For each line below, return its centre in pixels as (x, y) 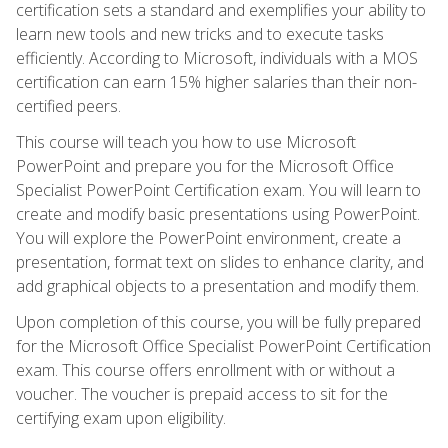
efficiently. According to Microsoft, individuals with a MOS (217, 57)
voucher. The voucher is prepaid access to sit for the (202, 393)
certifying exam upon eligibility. (121, 417)
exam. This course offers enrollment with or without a (205, 369)
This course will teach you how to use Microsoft (186, 141)
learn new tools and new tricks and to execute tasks (200, 33)
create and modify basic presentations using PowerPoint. (218, 213)
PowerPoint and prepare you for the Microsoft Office (205, 165)
